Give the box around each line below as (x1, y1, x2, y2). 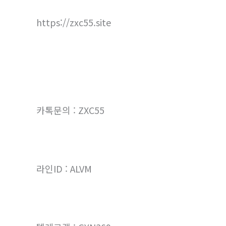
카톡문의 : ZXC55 (36, 103, 104, 117)
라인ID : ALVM (36, 162, 92, 176)
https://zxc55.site (36, 16, 111, 29)
